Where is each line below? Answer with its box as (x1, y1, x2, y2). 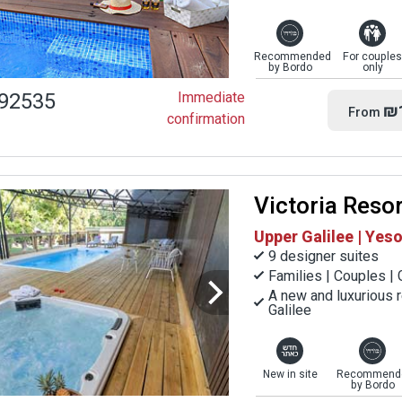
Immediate (178, 86, 245, 109)
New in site (262, 365, 318, 382)
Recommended (254, 48, 331, 65)
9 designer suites (268, 245, 379, 267)
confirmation (167, 108, 245, 130)
